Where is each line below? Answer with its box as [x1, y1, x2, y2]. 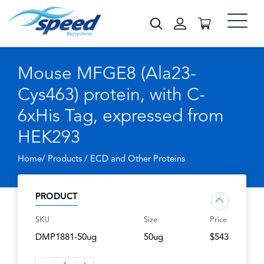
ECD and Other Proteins [90, 155, 185, 164]
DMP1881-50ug [35, 233, 97, 242]
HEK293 [18, 129, 80, 147]
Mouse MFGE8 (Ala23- [18, 65, 196, 83]
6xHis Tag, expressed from [18, 108, 224, 126]
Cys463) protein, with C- [18, 87, 205, 104]
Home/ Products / [18, 155, 90, 164]
